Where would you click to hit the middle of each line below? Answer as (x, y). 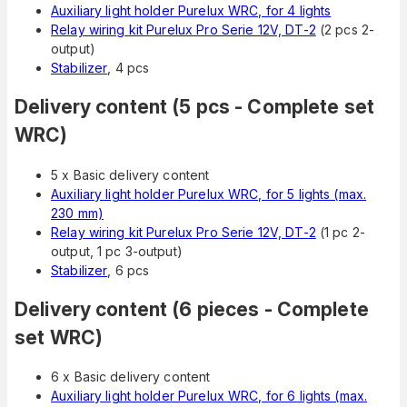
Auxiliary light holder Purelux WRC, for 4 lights (191, 10)
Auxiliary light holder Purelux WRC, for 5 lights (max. (209, 194)
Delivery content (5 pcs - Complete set (194, 107)
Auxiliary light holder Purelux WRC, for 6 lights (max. (209, 396)
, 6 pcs (129, 270)
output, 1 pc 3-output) (117, 251)
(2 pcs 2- (345, 29)
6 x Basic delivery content (131, 377)
